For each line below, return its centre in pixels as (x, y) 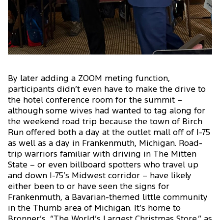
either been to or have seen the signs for (89, 187)
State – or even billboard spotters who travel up (103, 165)
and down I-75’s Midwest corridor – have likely (100, 176)
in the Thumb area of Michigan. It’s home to (94, 208)
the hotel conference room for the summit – (95, 100)
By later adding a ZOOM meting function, (89, 79)
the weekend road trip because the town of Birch (105, 122)
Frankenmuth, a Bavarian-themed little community (108, 197)
